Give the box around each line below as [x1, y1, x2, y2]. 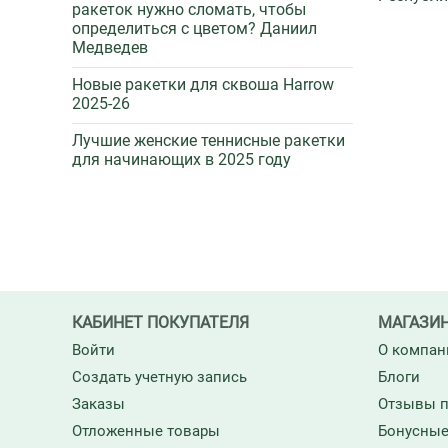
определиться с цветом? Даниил [72, 19, 317, 38]
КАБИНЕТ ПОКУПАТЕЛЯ [72, 313, 249, 332]
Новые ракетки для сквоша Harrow [72, 75, 334, 94]
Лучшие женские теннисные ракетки [72, 131, 345, 150]
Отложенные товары [72, 422, 220, 440]
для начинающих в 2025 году [72, 150, 291, 169]
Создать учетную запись [72, 368, 247, 386]
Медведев [72, 38, 148, 57]
